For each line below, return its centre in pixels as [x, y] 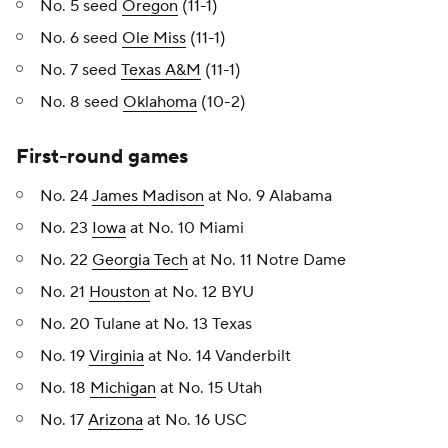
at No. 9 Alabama [268, 196]
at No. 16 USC [195, 420]
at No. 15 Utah [209, 388]
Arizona [115, 420]
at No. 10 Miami [185, 228]
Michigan [123, 388]
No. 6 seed [81, 38]
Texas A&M [161, 70]
